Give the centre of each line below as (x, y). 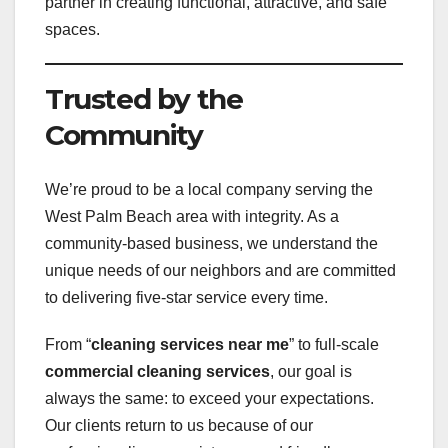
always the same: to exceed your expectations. (209, 398)
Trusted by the (144, 99)
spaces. (72, 30)
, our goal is (311, 371)
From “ (68, 344)
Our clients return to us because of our (179, 425)
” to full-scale (334, 344)
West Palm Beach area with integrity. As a (192, 216)
